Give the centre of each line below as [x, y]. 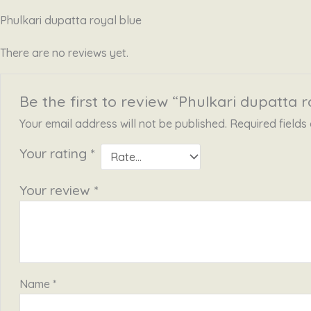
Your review [56, 191]
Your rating [54, 154]
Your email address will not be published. [123, 124]
